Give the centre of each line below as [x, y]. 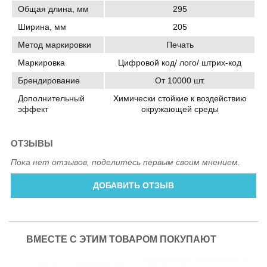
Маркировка [42, 63]
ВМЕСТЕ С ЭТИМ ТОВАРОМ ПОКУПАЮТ [121, 239]
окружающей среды [180, 109]
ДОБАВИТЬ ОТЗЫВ [133, 185]
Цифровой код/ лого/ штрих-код [180, 63]
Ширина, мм [42, 27]
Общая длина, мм [54, 9]
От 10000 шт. [180, 81]
